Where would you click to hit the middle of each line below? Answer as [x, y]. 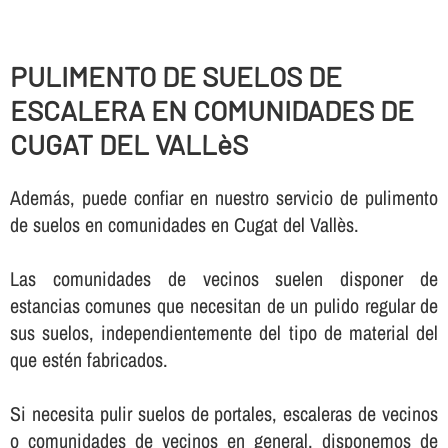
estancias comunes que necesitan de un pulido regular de [224, 305]
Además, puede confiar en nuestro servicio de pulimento [224, 197]
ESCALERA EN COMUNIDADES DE [211, 109]
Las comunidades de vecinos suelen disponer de [224, 278]
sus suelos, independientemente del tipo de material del [224, 332]
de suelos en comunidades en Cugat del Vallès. [184, 224]
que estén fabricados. [88, 359]
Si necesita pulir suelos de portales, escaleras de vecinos [224, 413]
